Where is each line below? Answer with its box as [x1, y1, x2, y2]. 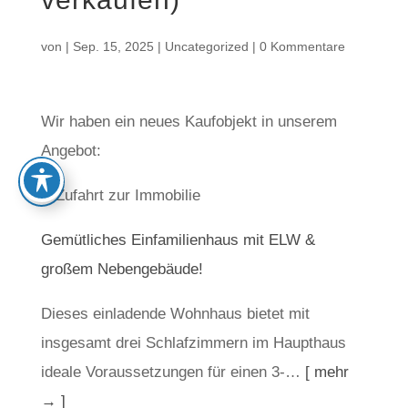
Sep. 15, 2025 [72, 39, 154, 54]
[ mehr [304, 363, 349, 381]
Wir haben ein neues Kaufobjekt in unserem [40, 113, 337, 130]
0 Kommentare [259, 39, 345, 54]
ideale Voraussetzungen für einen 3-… [40, 363, 305, 381]
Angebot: [40, 142, 101, 159]
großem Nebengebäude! [40, 260, 203, 278]
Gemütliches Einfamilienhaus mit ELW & [40, 231, 315, 249]
